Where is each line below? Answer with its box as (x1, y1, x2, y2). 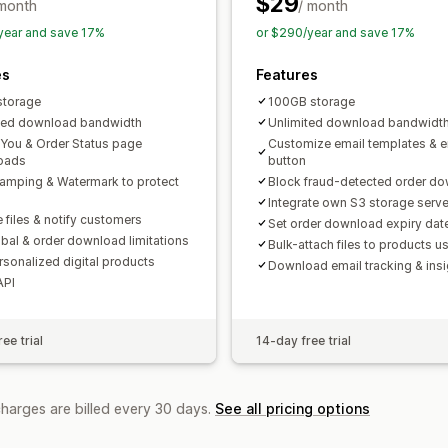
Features (256, 65, 318, 83)
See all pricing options (215, 399, 370, 417)
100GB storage (268, 93, 355, 109)
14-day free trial (256, 332, 351, 348)
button (268, 152, 306, 168)
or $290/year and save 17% (256, 24, 415, 40)
